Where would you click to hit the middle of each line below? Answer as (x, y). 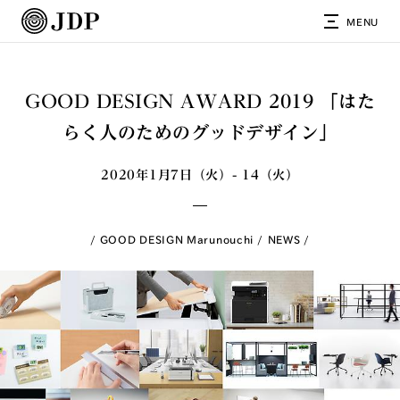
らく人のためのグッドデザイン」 (200, 132)
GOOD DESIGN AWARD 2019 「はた (200, 101)
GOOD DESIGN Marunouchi (177, 239)
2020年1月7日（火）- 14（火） (200, 175)
